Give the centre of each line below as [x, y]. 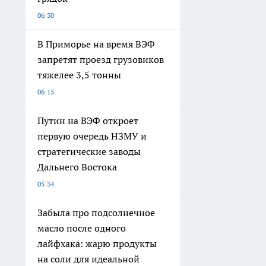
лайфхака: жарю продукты [97, 244]
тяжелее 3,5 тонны [79, 75]
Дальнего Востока [77, 167]
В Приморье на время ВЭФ [96, 44]
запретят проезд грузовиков [101, 60]
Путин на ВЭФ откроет [88, 121]
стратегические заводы [89, 152]
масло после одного [82, 228]
